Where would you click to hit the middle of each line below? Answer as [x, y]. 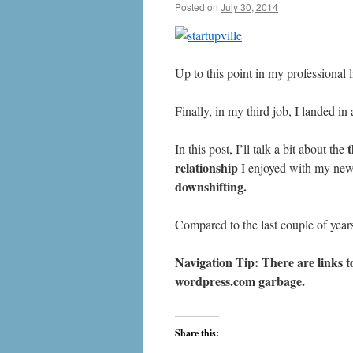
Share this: [197, 333]
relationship [206, 167]
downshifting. [211, 186]
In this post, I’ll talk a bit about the [261, 149]
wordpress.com [215, 281]
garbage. [280, 281]
